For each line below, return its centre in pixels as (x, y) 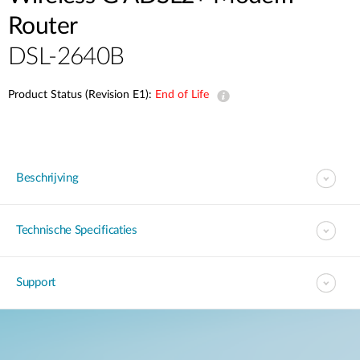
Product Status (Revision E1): (82, 95)
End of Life (182, 95)
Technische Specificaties (77, 230)
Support (36, 282)
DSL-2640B (66, 57)
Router (43, 27)
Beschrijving (47, 178)
